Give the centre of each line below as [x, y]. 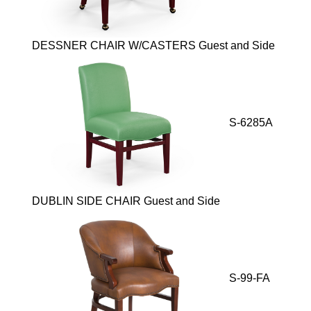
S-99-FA [247, 278]
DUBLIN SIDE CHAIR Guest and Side [126, 201]
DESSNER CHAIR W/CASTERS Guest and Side [153, 45]
